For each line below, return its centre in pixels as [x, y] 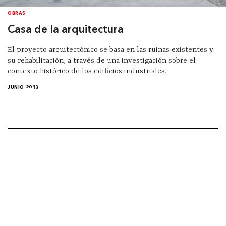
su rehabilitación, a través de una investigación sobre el [102, 61]
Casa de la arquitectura [66, 30]
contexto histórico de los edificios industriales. [87, 71]
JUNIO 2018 [23, 88]
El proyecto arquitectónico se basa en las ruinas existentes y [110, 50]
